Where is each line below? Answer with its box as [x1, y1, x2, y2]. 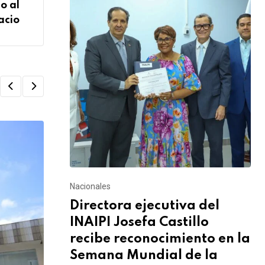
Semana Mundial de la [70, 248, 218, 262]
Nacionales [70, 181, 111, 191]
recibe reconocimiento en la [70, 232, 250, 245]
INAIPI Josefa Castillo [70, 215, 209, 229]
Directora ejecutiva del [70, 199, 219, 212]
